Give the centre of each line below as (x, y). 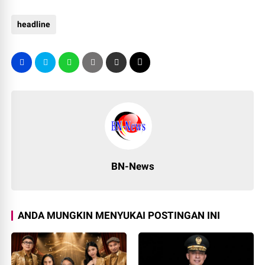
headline (34, 24)
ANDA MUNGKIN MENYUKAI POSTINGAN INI (119, 215)
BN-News (132, 166)
